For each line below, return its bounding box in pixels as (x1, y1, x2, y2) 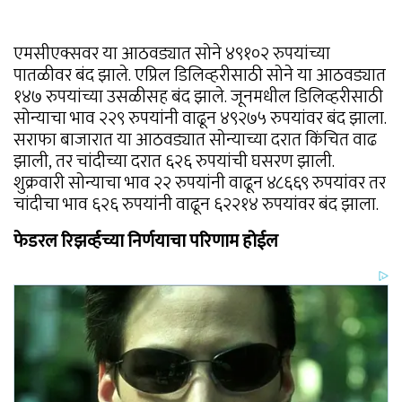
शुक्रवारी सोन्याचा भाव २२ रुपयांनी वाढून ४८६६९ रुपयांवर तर (13, 168, 386, 199)
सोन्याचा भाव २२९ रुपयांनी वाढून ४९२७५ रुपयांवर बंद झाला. (13, 103, 387, 135)
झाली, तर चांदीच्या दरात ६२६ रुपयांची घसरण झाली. (13, 146, 335, 178)
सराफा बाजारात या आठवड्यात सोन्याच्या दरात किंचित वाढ (13, 125, 377, 156)
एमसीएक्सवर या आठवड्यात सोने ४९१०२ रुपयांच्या (13, 39, 330, 70)
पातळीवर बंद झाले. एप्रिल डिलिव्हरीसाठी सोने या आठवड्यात (13, 60, 386, 92)
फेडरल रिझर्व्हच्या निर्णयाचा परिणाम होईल (13, 226, 278, 258)
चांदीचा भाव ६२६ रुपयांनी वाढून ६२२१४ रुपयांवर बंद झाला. (13, 189, 379, 221)
